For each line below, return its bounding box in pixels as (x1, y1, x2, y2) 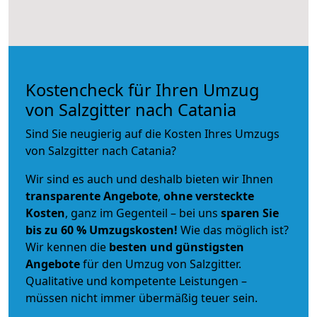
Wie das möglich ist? (178, 221, 289, 238)
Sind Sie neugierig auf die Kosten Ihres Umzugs (25, 125, 279, 142)
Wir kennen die (25, 238, 109, 255)
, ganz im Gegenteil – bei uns (65, 204, 221, 221)
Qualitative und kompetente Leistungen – (25, 272, 247, 289)
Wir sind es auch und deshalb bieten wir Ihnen (25, 171, 273, 187)
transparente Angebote (25, 188, 158, 204)
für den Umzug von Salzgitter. (80, 255, 241, 272)
